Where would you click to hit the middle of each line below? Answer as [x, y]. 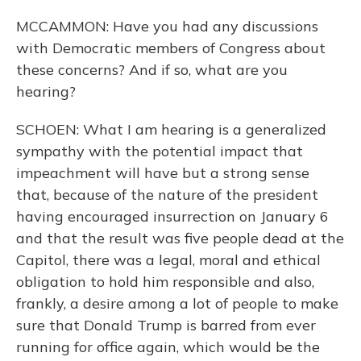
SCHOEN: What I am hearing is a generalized [171, 129]
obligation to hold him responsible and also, [165, 282]
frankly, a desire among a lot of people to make [177, 303]
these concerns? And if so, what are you [152, 70]
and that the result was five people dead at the [180, 238]
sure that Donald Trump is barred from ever [166, 325]
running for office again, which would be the [168, 347]
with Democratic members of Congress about [171, 48]
